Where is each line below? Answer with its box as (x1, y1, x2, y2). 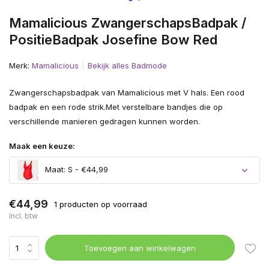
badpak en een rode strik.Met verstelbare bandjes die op (9, 102, 223, 112)
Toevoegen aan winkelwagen (84, 243, 196, 253)
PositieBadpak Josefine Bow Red (9, 32, 217, 47)
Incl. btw (9, 211, 38, 220)
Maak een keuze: (9, 141, 75, 151)
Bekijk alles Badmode (88, 61, 167, 70)
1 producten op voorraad (54, 199, 147, 209)
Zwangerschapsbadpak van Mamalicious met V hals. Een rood (9, 88, 244, 97)
